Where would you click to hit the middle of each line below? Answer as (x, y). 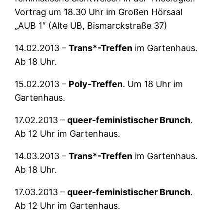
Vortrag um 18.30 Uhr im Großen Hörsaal (99, 12)
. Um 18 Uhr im (153, 84)
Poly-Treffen (96, 84)
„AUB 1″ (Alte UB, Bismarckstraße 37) (91, 26)
